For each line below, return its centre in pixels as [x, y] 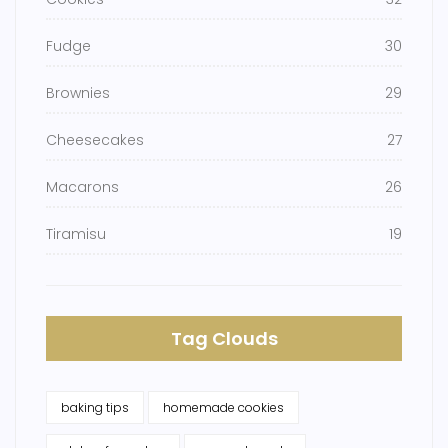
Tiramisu [76, 234]
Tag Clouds [224, 339]
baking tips [95, 408]
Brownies [78, 93]
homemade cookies [223, 408]
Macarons [82, 187]
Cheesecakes [95, 140]
